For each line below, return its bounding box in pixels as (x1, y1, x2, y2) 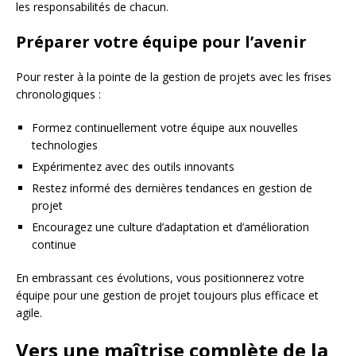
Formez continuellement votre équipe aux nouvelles (32, 119, 298, 135)
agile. (16, 304, 42, 320)
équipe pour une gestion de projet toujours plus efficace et (16, 287, 319, 303)
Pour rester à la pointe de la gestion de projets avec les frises (16, 68, 331, 84)
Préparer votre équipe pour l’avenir (16, 30, 307, 52)
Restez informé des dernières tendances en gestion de (32, 180, 312, 195)
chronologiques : (16, 86, 101, 102)
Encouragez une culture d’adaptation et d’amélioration (32, 219, 309, 234)
